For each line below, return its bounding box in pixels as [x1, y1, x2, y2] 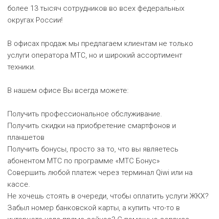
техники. [7, 63, 36, 71]
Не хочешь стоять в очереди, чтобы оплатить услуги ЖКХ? [7, 192, 209, 200]
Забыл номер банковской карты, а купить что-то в [7, 203, 180, 212]
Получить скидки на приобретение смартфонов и [7, 121, 176, 130]
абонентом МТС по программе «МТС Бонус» [7, 156, 160, 165]
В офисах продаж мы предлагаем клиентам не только [7, 39, 193, 48]
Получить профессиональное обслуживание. [7, 109, 162, 118]
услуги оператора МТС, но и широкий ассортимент [7, 51, 182, 60]
